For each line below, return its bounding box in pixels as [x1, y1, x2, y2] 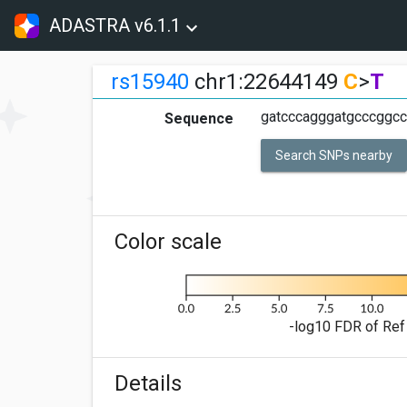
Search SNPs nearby [275, 148, 392, 163]
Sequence [164, 110, 233, 127]
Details [114, 371, 182, 397]
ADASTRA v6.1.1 [49, 15, 182, 36]
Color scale [114, 229, 222, 255]
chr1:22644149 [189, 69, 343, 94]
